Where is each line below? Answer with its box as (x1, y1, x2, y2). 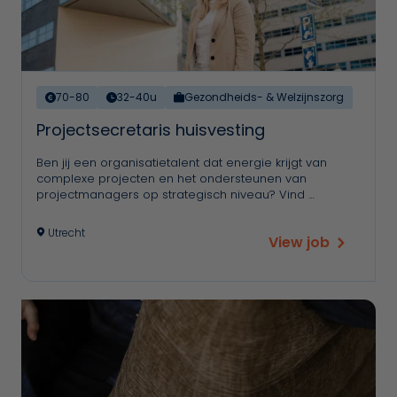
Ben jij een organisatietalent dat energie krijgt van (36, 154, 327, 172)
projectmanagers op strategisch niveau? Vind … (36, 186, 315, 204)
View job (268, 232, 330, 253)
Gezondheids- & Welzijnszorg (183, 90, 344, 105)
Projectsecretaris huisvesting (36, 119, 265, 142)
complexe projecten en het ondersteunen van (36, 170, 307, 188)
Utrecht (45, 225, 85, 241)
